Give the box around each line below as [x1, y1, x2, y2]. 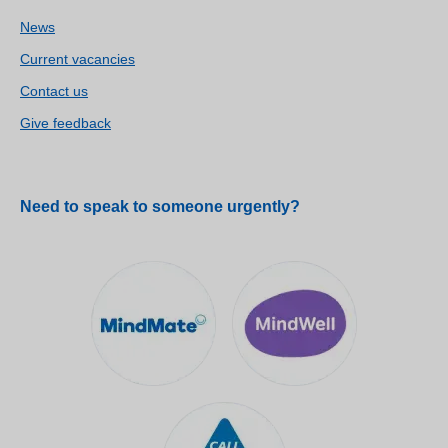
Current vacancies [20, 51, 135, 68]
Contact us [20, 83, 88, 100]
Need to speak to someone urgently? [20, 198, 300, 216]
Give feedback [20, 115, 111, 132]
